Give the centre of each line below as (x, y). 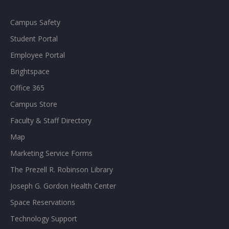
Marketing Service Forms (51, 153)
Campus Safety (35, 22)
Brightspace (30, 71)
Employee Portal (38, 55)
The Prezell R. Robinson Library (62, 169)
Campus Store (34, 104)
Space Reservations (43, 202)
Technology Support (44, 219)
